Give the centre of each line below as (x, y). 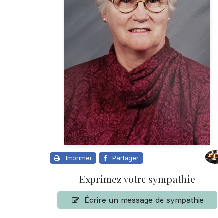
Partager (126, 157)
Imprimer (79, 157)
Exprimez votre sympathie (137, 179)
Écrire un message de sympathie (144, 200)
